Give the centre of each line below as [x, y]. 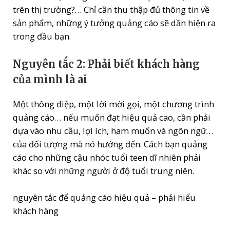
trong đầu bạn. [42, 36]
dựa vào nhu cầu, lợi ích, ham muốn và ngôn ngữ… [113, 131]
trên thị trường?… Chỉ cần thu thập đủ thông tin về [111, 9]
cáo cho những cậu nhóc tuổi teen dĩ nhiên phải [107, 158]
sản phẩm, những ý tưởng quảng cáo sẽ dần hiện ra [114, 23]
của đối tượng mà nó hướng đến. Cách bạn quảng [110, 144]
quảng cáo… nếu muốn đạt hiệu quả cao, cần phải [112, 118]
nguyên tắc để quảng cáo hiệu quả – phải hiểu [104, 198]
